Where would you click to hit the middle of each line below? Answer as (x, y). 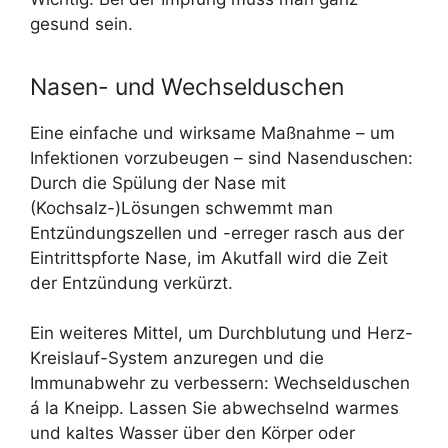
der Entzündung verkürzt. (131, 282)
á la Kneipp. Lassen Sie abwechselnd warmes (214, 408)
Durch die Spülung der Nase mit (158, 182)
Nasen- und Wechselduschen (187, 86)
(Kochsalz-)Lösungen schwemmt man (181, 207)
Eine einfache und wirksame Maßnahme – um (212, 132)
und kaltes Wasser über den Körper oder (192, 433)
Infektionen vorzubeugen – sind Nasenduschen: (221, 157)
